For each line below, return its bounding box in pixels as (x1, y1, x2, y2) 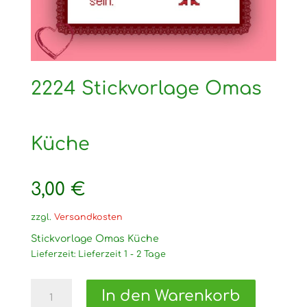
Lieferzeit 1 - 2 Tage (77, 249, 166, 259)
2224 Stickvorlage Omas (30, 77, 262, 99)
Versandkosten (53, 212, 123, 222)
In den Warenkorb (101, 288, 241, 305)
